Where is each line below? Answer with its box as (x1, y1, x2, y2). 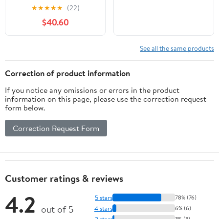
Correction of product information (5, 67, 130, 79)
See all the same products (140, 44, 214, 53)
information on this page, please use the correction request (5, 93, 206, 105)
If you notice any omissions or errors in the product (5, 85, 179, 96)
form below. (5, 102, 45, 113)
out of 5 (41, 203, 73, 216)
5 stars (95, 193, 112, 202)
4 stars (94, 203, 112, 213)
